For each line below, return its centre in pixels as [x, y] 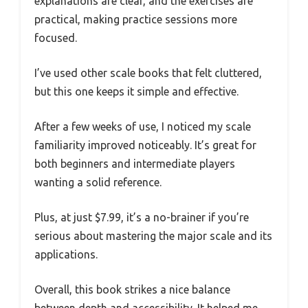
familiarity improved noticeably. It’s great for [145, 145]
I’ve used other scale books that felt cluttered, [148, 73]
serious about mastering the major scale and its [153, 235]
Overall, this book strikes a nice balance [132, 289]
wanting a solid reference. [98, 182]
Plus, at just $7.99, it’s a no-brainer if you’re [142, 217]
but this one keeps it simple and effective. [136, 91]
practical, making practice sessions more [136, 19]
